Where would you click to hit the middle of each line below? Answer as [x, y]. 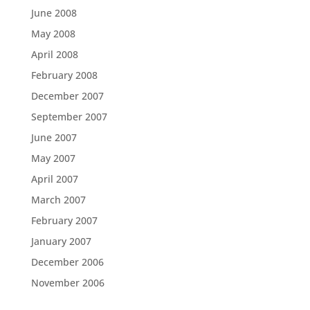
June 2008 [54, 13]
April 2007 [54, 179]
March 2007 [58, 200]
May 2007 [53, 158]
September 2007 [69, 117]
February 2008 [64, 75]
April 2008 [54, 54]
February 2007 [64, 220]
